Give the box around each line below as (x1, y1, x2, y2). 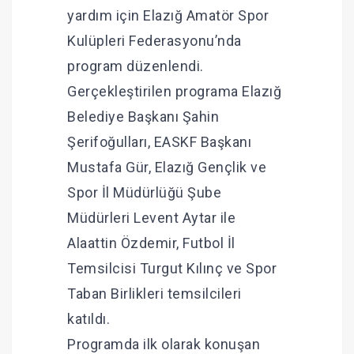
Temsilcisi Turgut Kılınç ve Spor (67, 260, 277, 277)
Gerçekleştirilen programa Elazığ (67, 83, 281, 100)
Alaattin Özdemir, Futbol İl (67, 235, 235, 252)
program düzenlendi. (67, 58, 204, 75)
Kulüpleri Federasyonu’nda (67, 32, 242, 50)
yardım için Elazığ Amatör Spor (67, 7, 269, 24)
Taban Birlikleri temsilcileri (67, 285, 242, 303)
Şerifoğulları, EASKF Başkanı (67, 134, 251, 151)
